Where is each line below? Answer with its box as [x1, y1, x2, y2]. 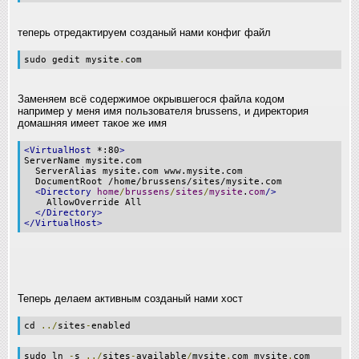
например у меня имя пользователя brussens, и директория [18, 104, 309, 117]
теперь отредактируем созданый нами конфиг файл [18, 26, 271, 38]
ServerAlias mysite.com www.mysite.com [24, 165, 243, 176]
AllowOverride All [24, 196, 142, 208]
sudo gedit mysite [24, 54, 119, 65]
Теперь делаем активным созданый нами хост [18, 292, 243, 305]
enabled [91, 320, 131, 331]
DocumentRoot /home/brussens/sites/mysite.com [24, 175, 282, 187]
